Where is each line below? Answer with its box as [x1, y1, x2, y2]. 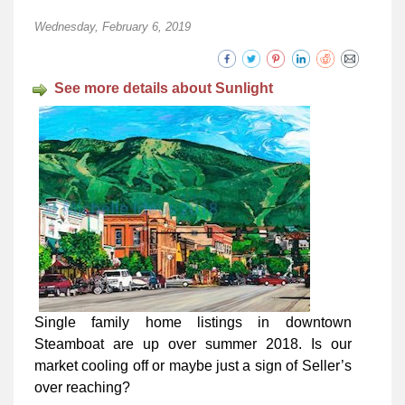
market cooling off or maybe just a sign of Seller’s [34, 358, 352, 374]
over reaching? [34, 380, 130, 396]
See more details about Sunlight [54, 80, 273, 97]
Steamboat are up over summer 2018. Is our [34, 336, 352, 353]
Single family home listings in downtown [34, 315, 352, 331]
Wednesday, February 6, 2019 [34, 20, 191, 34]
